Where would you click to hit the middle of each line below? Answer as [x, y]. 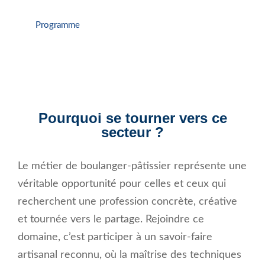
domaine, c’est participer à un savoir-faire [115, 237]
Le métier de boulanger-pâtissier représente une [132, 167]
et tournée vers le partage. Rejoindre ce [111, 220]
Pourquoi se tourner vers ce [132, 118]
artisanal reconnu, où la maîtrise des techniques [130, 255]
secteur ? [132, 132]
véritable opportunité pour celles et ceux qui [122, 184]
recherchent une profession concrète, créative [127, 202]
